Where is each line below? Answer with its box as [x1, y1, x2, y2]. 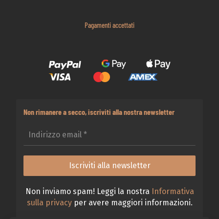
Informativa [151, 186, 194, 196]
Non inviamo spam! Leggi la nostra [25, 186, 152, 196]
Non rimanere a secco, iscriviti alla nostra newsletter [23, 107, 175, 116]
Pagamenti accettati [85, 20, 134, 29]
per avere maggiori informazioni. [71, 197, 193, 207]
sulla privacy [26, 197, 72, 207]
